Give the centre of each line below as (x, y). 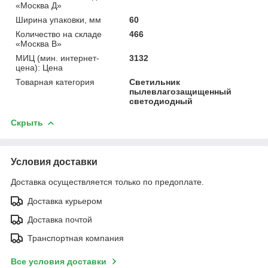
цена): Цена (39, 67)
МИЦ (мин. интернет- (57, 58)
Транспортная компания (76, 238)
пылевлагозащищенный (181, 91)
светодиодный (161, 101)
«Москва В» (39, 43)
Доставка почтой (60, 219)
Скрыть (27, 122)
